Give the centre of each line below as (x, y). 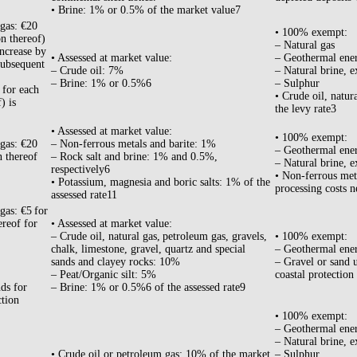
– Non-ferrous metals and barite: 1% (133, 144)
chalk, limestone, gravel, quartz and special (148, 249)
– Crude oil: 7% (87, 71)
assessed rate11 (84, 195)
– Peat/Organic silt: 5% (104, 275)
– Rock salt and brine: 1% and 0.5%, (134, 157)
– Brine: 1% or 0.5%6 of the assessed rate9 (148, 288)
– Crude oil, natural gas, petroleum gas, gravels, (159, 237)
